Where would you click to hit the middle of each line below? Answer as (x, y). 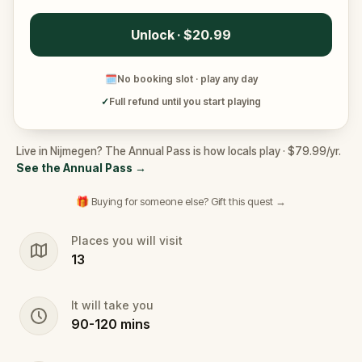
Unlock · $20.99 (181, 35)
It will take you (112, 305)
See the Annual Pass (74, 168)
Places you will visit (127, 240)
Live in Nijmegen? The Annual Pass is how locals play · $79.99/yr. (179, 151)
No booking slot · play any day (187, 79)
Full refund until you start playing (185, 101)
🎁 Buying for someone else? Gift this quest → (181, 201)
